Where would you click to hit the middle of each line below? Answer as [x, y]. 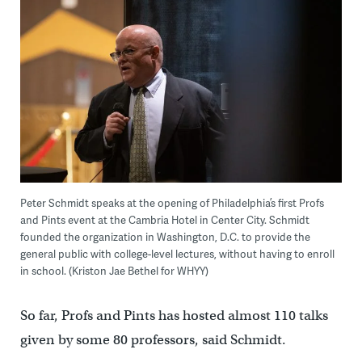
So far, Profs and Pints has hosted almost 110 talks [174, 315]
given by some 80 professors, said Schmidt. [153, 339]
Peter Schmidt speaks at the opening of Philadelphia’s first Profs [172, 202]
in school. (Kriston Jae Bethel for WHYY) [114, 270]
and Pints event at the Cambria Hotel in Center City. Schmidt [164, 219]
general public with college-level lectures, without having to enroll [177, 253]
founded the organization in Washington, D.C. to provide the [165, 236]
